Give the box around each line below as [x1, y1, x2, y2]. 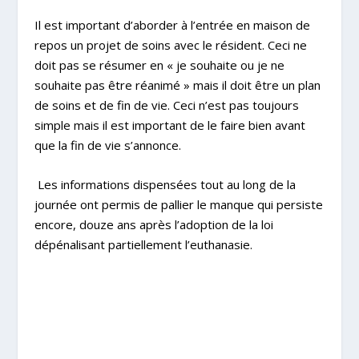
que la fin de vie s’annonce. [34, 136, 181, 153]
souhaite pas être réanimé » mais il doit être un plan [34, 76, 321, 93]
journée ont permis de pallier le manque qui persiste [34, 196, 323, 212]
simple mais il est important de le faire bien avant [34, 116, 305, 133]
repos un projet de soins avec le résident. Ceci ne [34, 36, 307, 53]
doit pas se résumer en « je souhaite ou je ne [34, 56, 284, 73]
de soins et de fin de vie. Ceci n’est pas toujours [34, 96, 299, 113]
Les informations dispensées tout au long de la [34, 175, 296, 192]
